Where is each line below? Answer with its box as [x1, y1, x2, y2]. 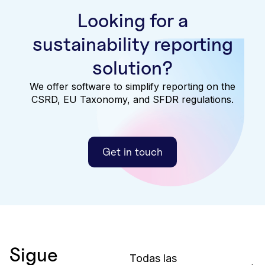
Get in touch [102, 145, 163, 158]
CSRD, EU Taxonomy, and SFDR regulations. [31, 93, 234, 105]
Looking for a [77, 8, 188, 32]
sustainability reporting [32, 32, 233, 56]
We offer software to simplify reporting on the [30, 80, 235, 92]
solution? [92, 56, 173, 79]
